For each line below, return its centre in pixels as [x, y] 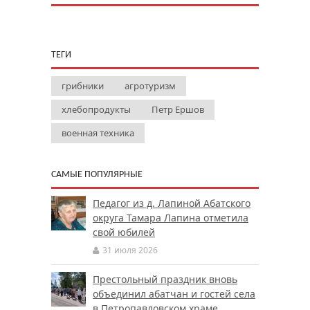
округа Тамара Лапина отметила [171, 218]
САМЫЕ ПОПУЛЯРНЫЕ [97, 175]
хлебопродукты [96, 109]
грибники [83, 86]
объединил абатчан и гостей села [174, 294]
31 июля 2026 [130, 250]
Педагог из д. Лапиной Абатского [172, 203]
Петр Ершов [178, 109]
